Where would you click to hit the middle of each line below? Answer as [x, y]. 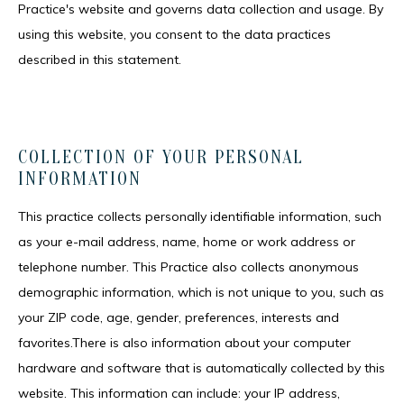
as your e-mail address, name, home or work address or [187, 242]
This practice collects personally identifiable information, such [200, 216]
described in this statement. [100, 60]
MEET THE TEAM [127, 306]
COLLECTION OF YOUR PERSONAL [161, 157]
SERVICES [97, 390]
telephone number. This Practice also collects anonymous [188, 267]
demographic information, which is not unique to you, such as [201, 292]
